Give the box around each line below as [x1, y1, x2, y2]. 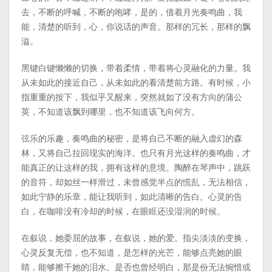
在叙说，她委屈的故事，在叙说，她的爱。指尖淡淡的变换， [21, 233, 251, 243]
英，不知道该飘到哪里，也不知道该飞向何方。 [21, 107, 200, 117]
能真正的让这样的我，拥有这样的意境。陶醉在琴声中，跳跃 [21, 163, 251, 172]
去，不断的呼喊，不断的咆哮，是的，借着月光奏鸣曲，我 [21, 7, 242, 17]
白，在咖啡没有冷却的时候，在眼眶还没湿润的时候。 [21, 206, 225, 216]
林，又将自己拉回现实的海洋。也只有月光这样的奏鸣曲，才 [21, 148, 251, 158]
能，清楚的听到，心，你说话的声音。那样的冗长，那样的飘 [21, 22, 251, 32]
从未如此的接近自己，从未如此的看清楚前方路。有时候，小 [21, 78, 251, 87]
